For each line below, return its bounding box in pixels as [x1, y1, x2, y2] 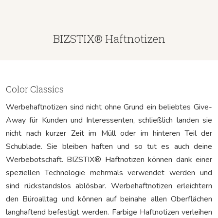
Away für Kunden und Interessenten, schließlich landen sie [6, 114, 212, 126]
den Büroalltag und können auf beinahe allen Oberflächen [6, 193, 212, 204]
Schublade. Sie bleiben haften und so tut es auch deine [6, 141, 212, 152]
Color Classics [6, 83, 64, 95]
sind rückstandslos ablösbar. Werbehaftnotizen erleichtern [6, 180, 212, 191]
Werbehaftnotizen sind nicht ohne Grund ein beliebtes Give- [6, 101, 212, 112]
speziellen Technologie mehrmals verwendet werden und [6, 167, 212, 178]
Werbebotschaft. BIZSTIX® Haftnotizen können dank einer [6, 154, 212, 165]
